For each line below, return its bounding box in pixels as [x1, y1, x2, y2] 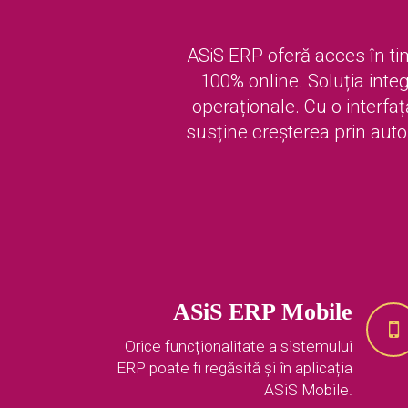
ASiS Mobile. [264, 381, 352, 400]
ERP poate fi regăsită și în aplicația [117, 359, 352, 378]
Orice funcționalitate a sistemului [125, 337, 352, 356]
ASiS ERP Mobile [173, 299, 352, 326]
